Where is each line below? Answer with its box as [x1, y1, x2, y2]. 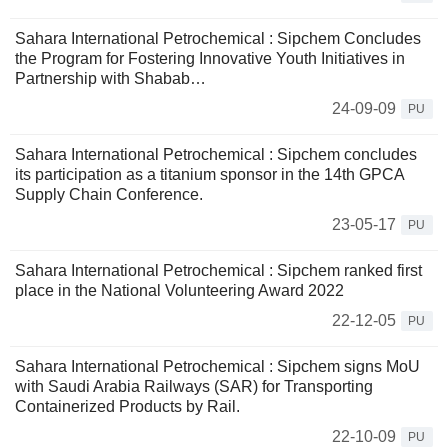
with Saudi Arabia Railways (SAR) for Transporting [15, 378, 373, 395]
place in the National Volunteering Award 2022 [15, 282, 344, 299]
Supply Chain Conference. [15, 186, 203, 203]
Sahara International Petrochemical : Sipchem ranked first [15, 262, 422, 279]
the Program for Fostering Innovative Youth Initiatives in [15, 50, 405, 67]
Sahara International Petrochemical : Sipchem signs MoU [15, 358, 420, 375]
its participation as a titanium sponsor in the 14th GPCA [15, 166, 404, 183]
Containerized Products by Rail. [15, 398, 240, 415]
